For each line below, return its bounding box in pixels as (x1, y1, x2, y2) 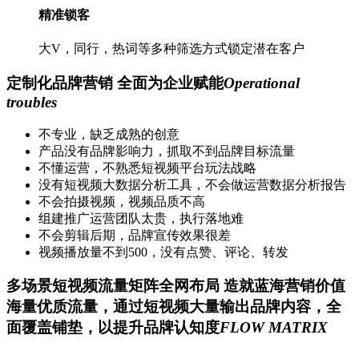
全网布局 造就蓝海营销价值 (159, 277, 345, 295)
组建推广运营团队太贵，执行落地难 (38, 211, 244, 225)
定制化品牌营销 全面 (6, 74, 147, 91)
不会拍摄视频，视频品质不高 (38, 194, 205, 208)
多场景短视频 (6, 277, 98, 295)
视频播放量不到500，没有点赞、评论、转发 (38, 244, 288, 259)
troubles (6, 93, 57, 111)
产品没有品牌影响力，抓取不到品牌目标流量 (38, 143, 295, 158)
